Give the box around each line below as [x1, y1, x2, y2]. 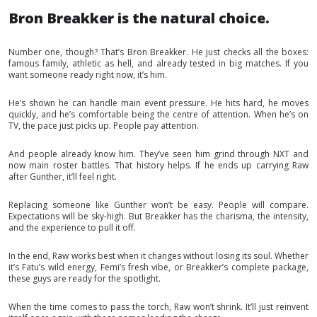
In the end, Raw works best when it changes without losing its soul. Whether [8, 249, 309, 262]
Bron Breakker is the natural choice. [8, 8, 270, 28]
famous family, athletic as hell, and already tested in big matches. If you [8, 57, 309, 69]
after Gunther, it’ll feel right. [8, 170, 117, 183]
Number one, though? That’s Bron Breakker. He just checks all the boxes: [8, 45, 309, 58]
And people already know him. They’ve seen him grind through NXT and [8, 147, 309, 160]
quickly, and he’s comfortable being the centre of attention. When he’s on [8, 108, 309, 120]
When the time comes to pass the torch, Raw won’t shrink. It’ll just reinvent [8, 300, 309, 313]
